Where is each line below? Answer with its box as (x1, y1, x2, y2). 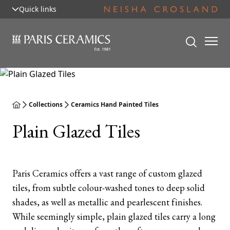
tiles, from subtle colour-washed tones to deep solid (12, 182, 205, 194)
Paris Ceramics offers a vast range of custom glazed (12, 167, 202, 179)
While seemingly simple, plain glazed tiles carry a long (12, 210, 216, 222)
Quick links (19, 4, 56, 14)
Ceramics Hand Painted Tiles (71, 100, 159, 109)
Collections (29, 100, 63, 109)
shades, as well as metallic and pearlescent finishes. (12, 196, 202, 208)
